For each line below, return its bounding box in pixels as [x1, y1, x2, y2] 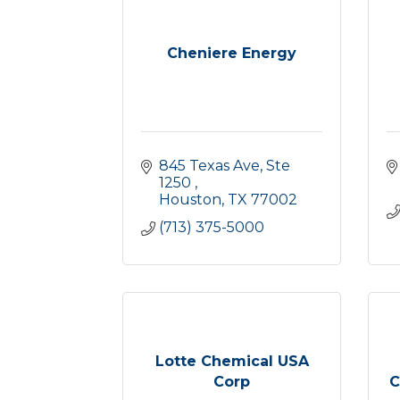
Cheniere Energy [167, 45, 296, 62]
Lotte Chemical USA [154, 352, 309, 370]
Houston [159, 191, 221, 208]
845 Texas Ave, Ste [159, 157, 290, 174]
